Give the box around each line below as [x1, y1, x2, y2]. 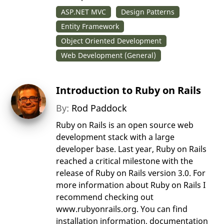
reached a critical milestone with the [56, 155, 193, 167]
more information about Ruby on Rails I [56, 179, 206, 191]
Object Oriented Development [61, 36, 162, 46]
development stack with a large [56, 131, 175, 143]
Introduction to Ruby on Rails [56, 83, 201, 97]
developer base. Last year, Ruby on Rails [56, 143, 207, 155]
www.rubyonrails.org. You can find [56, 203, 188, 215]
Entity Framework [61, 21, 119, 31]
